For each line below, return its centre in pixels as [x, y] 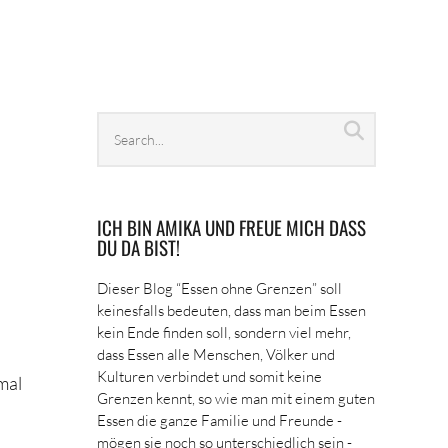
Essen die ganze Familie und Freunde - [220, 420]
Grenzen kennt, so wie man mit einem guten [236, 398]
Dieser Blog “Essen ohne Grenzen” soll [220, 288]
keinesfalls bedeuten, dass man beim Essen [232, 310]
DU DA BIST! [139, 247]
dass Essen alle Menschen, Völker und [216, 354]
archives [130, 151]
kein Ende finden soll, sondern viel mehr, [224, 332]
